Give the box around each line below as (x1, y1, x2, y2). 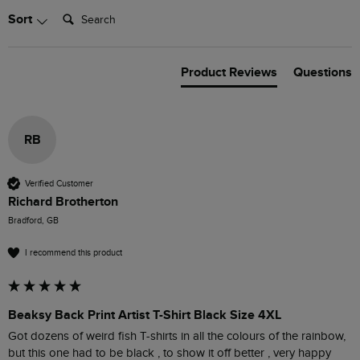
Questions (293, 64, 352, 81)
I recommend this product (25, 247, 122, 258)
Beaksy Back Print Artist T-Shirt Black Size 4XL (8, 307, 281, 324)
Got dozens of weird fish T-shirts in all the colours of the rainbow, (8, 329, 346, 344)
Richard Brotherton (8, 194, 118, 211)
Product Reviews (181, 64, 277, 81)
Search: (55, 4, 97, 20)
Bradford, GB (8, 215, 59, 227)
